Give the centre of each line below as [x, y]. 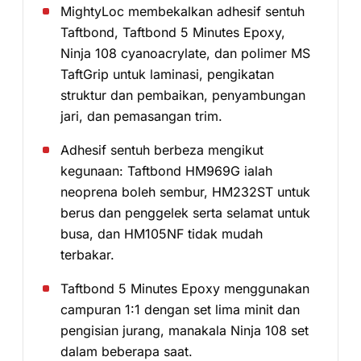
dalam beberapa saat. [127, 351]
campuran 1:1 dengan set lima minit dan [180, 309]
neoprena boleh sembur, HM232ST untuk [185, 192]
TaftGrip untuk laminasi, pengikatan [167, 74]
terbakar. [87, 255]
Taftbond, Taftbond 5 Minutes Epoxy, [173, 32]
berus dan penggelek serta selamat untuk [185, 213]
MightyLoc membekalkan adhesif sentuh [183, 11]
